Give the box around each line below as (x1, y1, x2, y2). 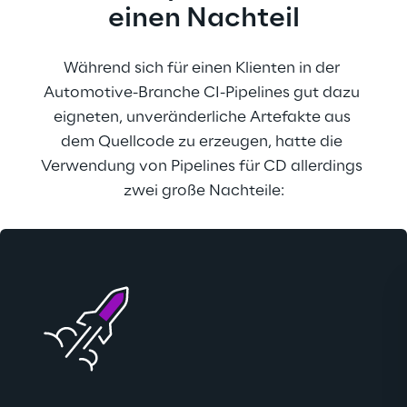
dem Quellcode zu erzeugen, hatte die (61, 134, 346, 150)
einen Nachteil (107, 5, 300, 34)
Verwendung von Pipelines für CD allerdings (41, 158, 366, 174)
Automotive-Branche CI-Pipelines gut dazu (44, 84, 363, 101)
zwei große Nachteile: (123, 183, 284, 199)
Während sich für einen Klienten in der (64, 60, 343, 76)
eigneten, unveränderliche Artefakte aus (53, 109, 354, 125)
